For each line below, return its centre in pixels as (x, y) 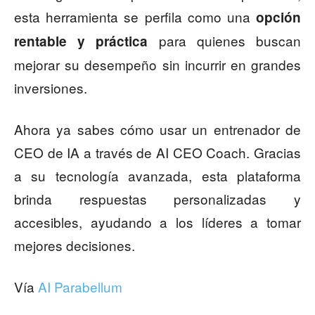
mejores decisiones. (75, 245)
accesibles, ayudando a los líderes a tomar (157, 222)
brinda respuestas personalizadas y (157, 199)
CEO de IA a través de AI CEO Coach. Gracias (157, 153)
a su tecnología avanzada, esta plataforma (157, 176)
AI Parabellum (80, 287)
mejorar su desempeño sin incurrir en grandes (157, 65)
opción (278, 18)
